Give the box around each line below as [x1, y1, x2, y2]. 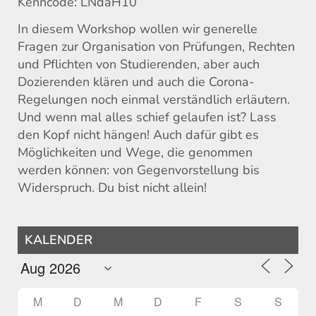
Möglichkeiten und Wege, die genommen [18, 143, 253, 161]
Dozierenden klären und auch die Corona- [18, 73, 255, 90]
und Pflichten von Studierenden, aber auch [18, 55, 260, 73]
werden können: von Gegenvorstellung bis [18, 161, 260, 178]
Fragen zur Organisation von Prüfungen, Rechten [18, 37, 295, 55]
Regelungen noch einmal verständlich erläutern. [18, 90, 290, 108]
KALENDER [25, 231, 92, 249]
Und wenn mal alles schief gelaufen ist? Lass [18, 108, 276, 126]
